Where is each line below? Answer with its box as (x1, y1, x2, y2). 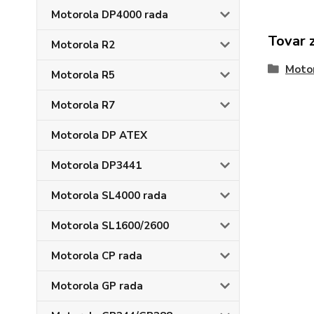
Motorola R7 (51, 98, 115, 112)
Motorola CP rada (51, 249, 142, 263)
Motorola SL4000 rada (51, 189, 167, 203)
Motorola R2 (51, 38, 115, 52)
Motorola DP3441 (51, 158, 142, 172)
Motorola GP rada (51, 279, 143, 293)
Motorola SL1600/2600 (51, 219, 169, 233)
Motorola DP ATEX (51, 128, 147, 142)
